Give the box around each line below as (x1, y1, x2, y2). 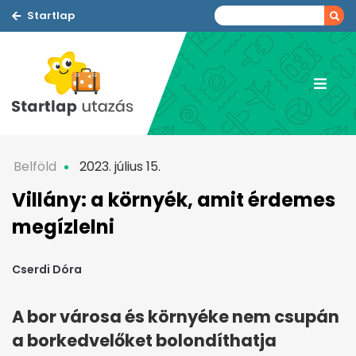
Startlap (27, 8, 75, 23)
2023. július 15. (76, 157, 161, 176)
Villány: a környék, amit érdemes (12, 187, 335, 213)
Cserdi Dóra (12, 261, 82, 278)
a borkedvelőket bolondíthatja (12, 329, 277, 353)
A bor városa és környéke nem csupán (12, 305, 339, 329)
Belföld (14, 157, 56, 176)
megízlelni (12, 214, 114, 240)
